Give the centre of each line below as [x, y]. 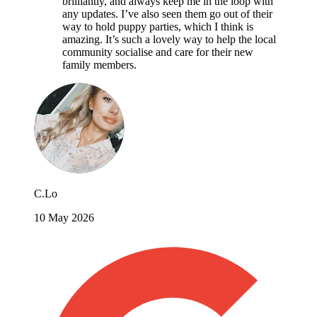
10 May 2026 [64, 217]
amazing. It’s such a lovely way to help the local [169, 39]
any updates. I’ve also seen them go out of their [167, 13]
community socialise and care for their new [158, 52]
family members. [99, 64]
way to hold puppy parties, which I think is [158, 26]
